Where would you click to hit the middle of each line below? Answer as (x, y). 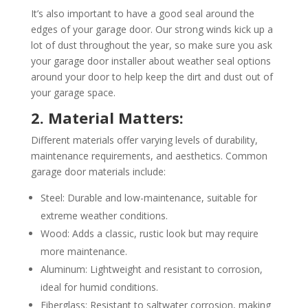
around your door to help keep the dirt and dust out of (152, 76)
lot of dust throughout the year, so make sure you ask (151, 45)
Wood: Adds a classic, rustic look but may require (149, 233)
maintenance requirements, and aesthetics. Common (149, 155)
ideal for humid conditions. (99, 287)
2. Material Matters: (107, 117)
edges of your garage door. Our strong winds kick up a (152, 29)
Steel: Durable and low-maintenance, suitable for (148, 197)
